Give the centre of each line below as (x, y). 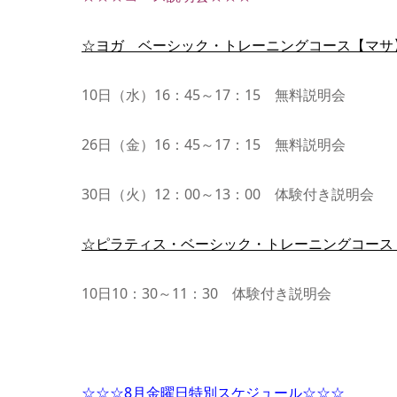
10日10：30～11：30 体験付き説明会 (206, 293)
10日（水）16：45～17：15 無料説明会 (214, 95)
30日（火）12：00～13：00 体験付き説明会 (228, 194)
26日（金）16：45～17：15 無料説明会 (214, 144)
